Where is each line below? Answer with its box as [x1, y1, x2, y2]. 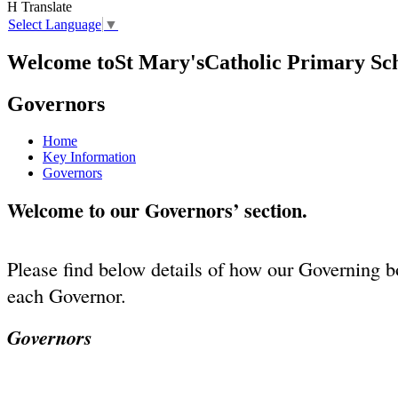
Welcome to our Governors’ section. [7, 195, 314, 226]
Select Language [8, 16, 101, 32]
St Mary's [115, 50, 204, 74]
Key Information [43, 149, 136, 165]
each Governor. [7, 282, 126, 309]
